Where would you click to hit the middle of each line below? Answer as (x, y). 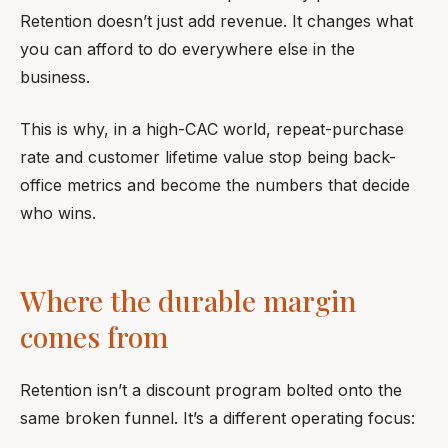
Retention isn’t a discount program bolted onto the (211, 390)
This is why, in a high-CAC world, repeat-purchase (212, 129)
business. (55, 77)
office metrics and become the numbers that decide (215, 185)
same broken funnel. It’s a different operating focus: (217, 418)
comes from (94, 336)
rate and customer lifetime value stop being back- (208, 157)
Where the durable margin (188, 300)
